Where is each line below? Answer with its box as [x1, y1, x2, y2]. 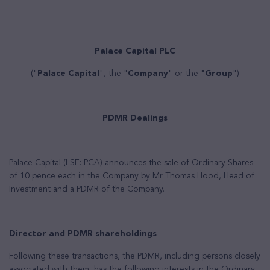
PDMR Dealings [102, 114, 168, 122]
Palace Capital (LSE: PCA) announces [9, 159, 146, 167]
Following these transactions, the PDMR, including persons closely [9, 252, 260, 260]
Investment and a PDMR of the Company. [9, 185, 165, 193]
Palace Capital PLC [95, 47, 175, 55]
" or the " [168, 69, 205, 78]
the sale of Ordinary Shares [149, 159, 253, 167]
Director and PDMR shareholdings [9, 230, 157, 238]
